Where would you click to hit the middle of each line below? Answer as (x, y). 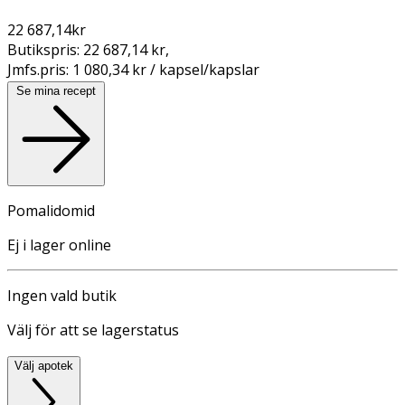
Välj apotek (44, 365)
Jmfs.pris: (40, 69)
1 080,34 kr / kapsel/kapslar (166, 69)
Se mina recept (56, 90)
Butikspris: (45, 49)
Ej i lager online (59, 245)
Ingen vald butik (62, 295)
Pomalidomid (51, 210)
